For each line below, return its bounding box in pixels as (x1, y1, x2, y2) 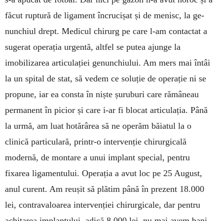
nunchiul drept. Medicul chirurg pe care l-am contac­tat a (5, 26, 207, 36)
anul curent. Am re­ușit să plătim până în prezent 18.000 (5, 184, 204, 194)
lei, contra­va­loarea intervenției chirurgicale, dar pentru (5, 199, 200, 210)
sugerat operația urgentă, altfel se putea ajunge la (5, 41, 181, 52)
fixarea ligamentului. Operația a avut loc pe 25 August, (5, 168, 202, 178)
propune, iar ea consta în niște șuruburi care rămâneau (5, 89, 199, 99)
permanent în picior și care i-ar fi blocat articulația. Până (5, 105, 208, 115)
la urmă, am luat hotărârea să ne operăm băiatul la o (5, 120, 191, 131)
